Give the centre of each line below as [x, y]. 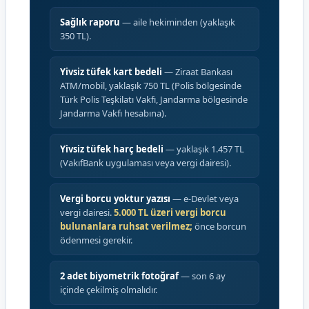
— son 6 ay [202, 276]
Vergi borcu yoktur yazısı [115, 199]
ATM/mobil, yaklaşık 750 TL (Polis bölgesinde [151, 86]
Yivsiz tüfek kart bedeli [111, 72]
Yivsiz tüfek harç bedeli [112, 149]
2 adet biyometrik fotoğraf [119, 276]
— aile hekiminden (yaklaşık [178, 22]
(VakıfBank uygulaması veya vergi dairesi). [146, 163]
